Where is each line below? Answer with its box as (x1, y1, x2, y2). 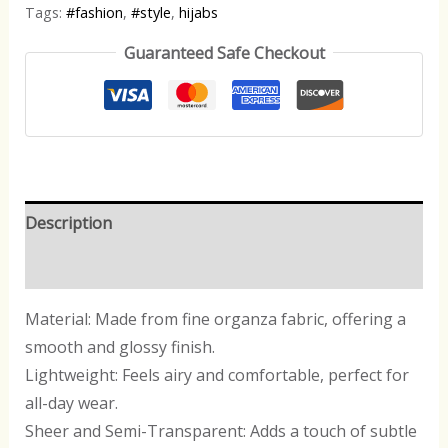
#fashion (65, 3, 123, 23)
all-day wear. (24, 391, 118, 414)
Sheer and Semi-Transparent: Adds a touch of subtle (24, 419, 417, 442)
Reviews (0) (24, 255, 108, 278)
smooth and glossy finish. (24, 335, 215, 358)
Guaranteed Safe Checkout (123, 41, 325, 64)
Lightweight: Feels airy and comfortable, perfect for (24, 363, 409, 386)
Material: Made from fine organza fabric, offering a (24, 307, 406, 330)
